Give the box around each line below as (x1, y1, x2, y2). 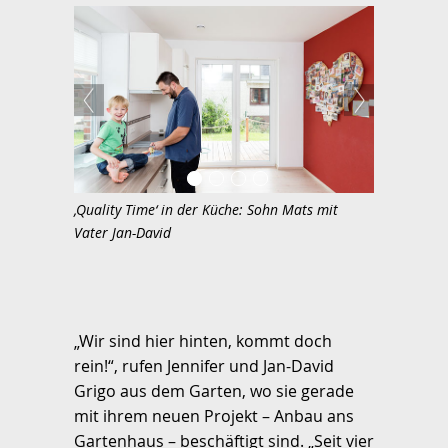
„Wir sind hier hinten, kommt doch (74, 330, 332, 353)
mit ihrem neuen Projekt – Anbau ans (74, 405, 354, 428)
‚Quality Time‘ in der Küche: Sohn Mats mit (74, 200, 338, 220)
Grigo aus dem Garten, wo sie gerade (74, 380, 354, 403)
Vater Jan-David (74, 223, 171, 243)
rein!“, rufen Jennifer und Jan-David (74, 355, 334, 378)
